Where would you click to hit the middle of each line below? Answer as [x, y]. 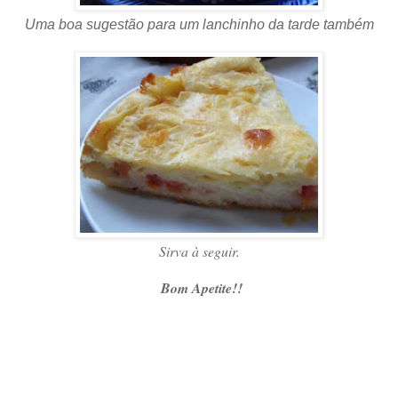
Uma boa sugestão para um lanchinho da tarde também [199, 25]
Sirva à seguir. [199, 251]
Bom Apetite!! [201, 288]
